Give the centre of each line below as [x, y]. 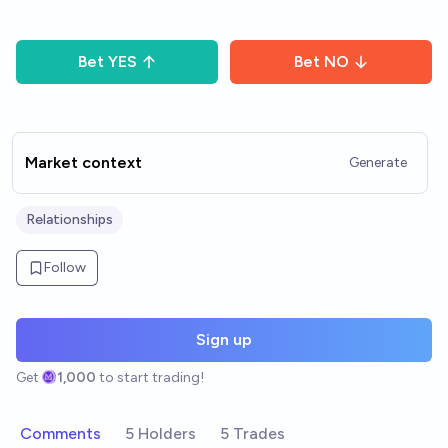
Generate [378, 162]
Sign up [224, 339]
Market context [83, 162]
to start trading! [152, 377]
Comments [60, 433]
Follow [65, 267]
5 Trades [252, 433]
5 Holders [160, 433]
